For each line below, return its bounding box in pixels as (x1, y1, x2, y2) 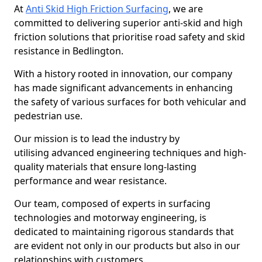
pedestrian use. (14, 109, 82, 122)
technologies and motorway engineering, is (14, 211, 206, 224)
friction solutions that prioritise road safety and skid (14, 30, 245, 43)
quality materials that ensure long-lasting (14, 160, 196, 173)
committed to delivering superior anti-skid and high (14, 16, 243, 29)
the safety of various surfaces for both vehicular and (14, 95, 246, 108)
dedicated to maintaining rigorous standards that (14, 225, 234, 238)
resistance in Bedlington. (14, 44, 123, 57)
